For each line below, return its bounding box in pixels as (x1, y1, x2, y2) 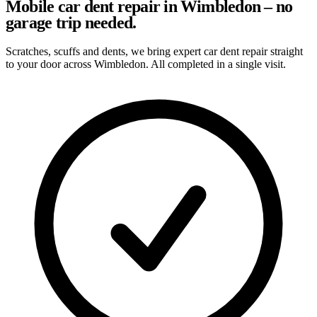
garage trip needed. (6, 13, 137, 32)
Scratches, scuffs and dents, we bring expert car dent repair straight (6, 45, 303, 57)
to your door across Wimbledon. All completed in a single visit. (6, 57, 286, 70)
